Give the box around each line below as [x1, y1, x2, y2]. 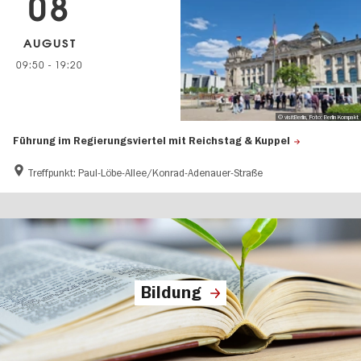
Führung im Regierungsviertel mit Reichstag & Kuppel [13, 135, 290, 148]
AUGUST [23, 35, 77, 52]
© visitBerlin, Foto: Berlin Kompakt [277, 113, 359, 121]
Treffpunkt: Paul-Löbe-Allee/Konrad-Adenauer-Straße [27, 166, 263, 180]
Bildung [141, 281, 202, 304]
